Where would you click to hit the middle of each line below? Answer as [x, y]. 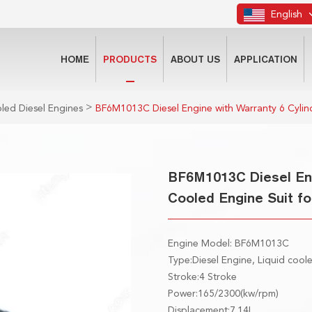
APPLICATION [266, 59]
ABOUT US [195, 59]
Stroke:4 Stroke [202, 276]
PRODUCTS [130, 59]
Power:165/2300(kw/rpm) [223, 293]
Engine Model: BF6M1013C [228, 243]
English [285, 14]
